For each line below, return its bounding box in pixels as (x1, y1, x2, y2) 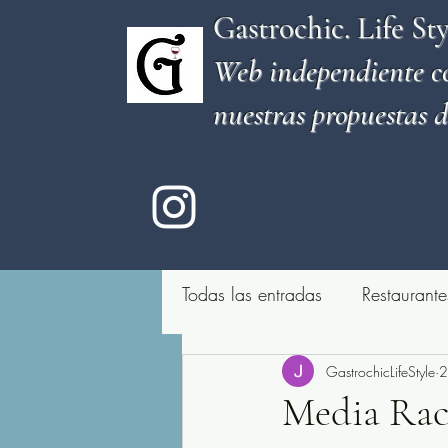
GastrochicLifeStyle (326, 361, 435, 381)
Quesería (371, 361, 439, 386)
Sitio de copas (222, 361, 331, 386)
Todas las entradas (182, 281, 322, 306)
